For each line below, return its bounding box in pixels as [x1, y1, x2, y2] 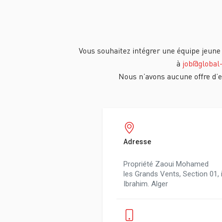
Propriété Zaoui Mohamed [123, 160, 209, 168]
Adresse [123, 138, 151, 146]
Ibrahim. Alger [123, 179, 168, 188]
